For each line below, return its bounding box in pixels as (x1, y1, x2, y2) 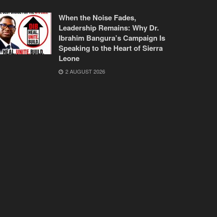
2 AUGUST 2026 (64, 67, 105, 75)
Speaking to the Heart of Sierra (59, 42, 163, 53)
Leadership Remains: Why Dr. (59, 22, 159, 33)
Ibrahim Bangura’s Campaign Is (59, 32, 165, 43)
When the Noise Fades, (59, 12, 136, 23)
